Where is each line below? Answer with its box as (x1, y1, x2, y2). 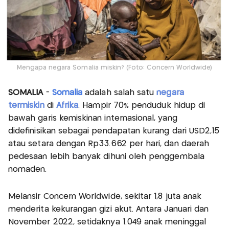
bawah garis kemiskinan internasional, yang (8, 114, 177, 123)
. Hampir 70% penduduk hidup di (78, 102, 205, 110)
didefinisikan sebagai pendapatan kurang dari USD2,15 (8, 127, 220, 135)
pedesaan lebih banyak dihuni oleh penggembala (8, 153, 204, 161)
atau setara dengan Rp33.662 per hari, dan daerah (8, 140, 210, 148)
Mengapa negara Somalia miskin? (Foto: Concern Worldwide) (16, 65, 213, 71)
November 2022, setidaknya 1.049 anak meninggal (8, 218, 206, 226)
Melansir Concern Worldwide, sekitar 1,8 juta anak (8, 193, 202, 201)
